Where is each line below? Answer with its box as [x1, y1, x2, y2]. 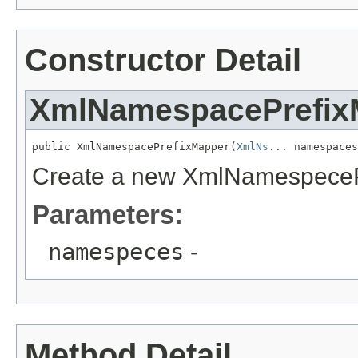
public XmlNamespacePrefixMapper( [32, 140, 237, 153]
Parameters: [32, 199, 183, 229]
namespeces [48, 237, 184, 265]
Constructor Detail [25, 42, 301, 78]
